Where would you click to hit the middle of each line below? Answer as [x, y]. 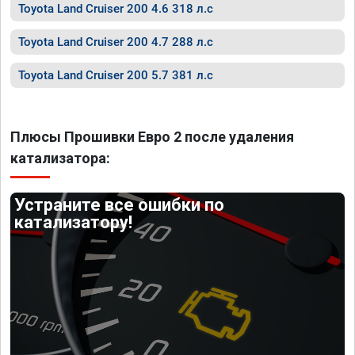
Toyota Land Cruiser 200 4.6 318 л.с [116, 9]
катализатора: [60, 158]
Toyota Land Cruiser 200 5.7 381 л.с [116, 75]
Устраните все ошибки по [120, 205]
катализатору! [74, 222]
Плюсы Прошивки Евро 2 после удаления [152, 137]
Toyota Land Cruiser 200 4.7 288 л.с [116, 42]
